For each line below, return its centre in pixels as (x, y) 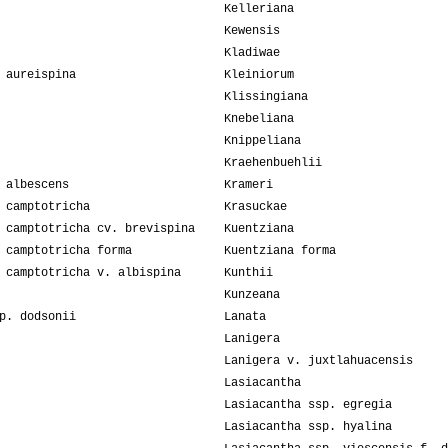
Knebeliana (259, 119)
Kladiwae (252, 53)
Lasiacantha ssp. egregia (308, 405)
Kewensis (252, 31)
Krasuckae (255, 207)
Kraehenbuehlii (273, 163)
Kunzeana (252, 295)
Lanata (245, 317)
